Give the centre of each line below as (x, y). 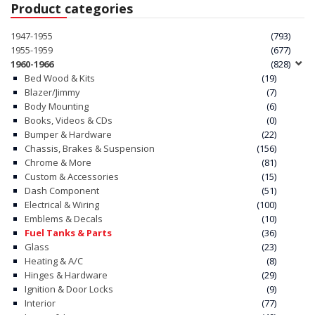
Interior (40, 303)
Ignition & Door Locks (69, 289)
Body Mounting (57, 106)
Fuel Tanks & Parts (68, 232)
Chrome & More (58, 162)
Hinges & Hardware (66, 275)
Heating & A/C (54, 261)
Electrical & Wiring (62, 204)
